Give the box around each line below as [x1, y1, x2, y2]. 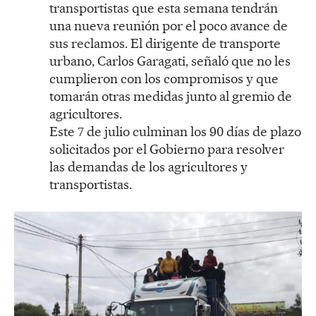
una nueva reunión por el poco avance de [49, 18, 288, 35]
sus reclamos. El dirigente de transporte [49, 35, 281, 52]
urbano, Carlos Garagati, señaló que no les [49, 53, 291, 70]
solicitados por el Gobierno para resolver [49, 141, 284, 158]
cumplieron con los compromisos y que [49, 71, 279, 87]
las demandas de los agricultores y [49, 159, 248, 176]
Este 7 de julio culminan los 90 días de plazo [49, 123, 301, 140]
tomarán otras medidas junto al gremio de [49, 88, 292, 105]
